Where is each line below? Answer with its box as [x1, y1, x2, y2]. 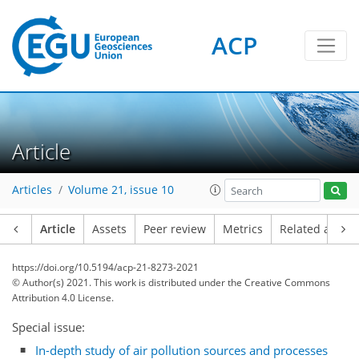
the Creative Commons [228, 276, 330, 289]
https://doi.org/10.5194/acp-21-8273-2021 [12, 260, 199, 274]
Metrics [223, 222, 263, 236]
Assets [92, 222, 127, 236]
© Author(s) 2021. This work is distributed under [12, 276, 228, 289]
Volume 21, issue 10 [68, 183, 174, 198]
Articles [12, 183, 52, 198]
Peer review [143, 222, 206, 236]
